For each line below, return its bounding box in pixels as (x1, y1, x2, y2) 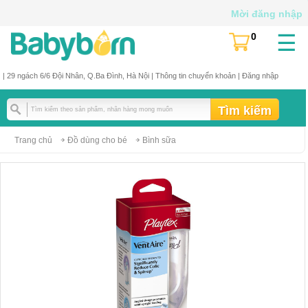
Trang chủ (14, 135, 52, 145)
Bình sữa (142, 135, 176, 145)
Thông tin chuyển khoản (155, 71, 236, 80)
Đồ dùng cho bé (67, 135, 127, 145)
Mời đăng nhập (231, 8, 302, 19)
